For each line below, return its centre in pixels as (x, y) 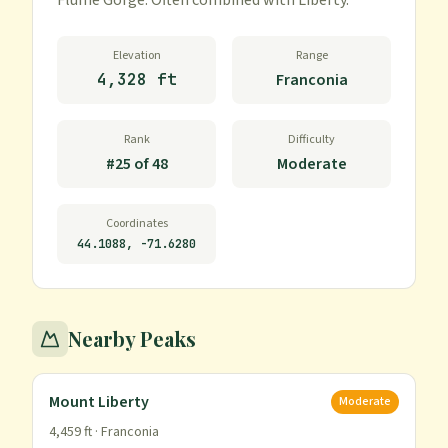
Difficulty (311, 139)
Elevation (136, 55)
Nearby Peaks (132, 338)
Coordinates (136, 223)
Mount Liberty (99, 402)
